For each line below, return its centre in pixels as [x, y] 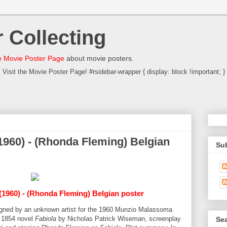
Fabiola [46, 219]
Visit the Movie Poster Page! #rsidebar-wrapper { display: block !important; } [113, 72]
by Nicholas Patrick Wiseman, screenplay [119, 219]
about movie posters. [99, 58]
